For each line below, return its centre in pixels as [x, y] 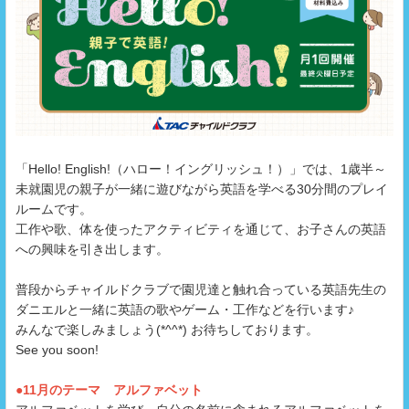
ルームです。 [54, 210]
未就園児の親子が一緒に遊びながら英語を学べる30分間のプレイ [202, 189]
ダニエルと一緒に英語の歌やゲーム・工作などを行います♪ [187, 310]
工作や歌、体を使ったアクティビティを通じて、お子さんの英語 [201, 230]
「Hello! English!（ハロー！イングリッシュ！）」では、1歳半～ [201, 169]
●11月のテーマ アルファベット [109, 390]
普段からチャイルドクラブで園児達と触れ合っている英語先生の [201, 290]
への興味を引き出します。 [92, 250]
